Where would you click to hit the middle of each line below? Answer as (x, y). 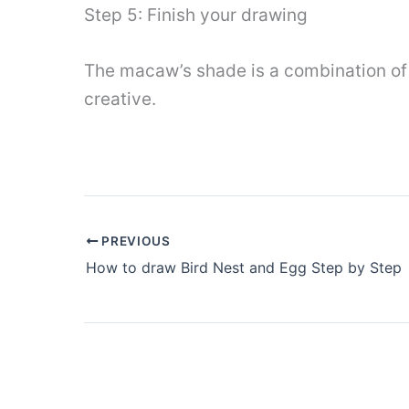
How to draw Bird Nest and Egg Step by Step (244, 267)
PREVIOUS (134, 241)
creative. (120, 100)
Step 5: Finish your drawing (196, 16)
